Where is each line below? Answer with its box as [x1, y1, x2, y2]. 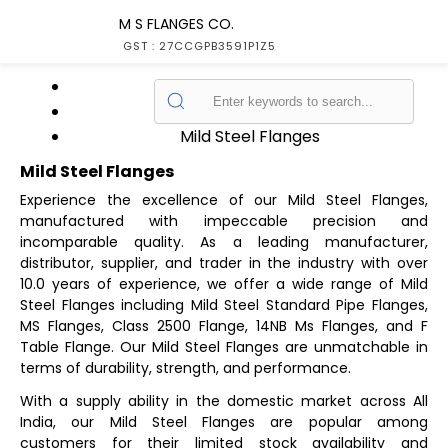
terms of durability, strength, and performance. [20, 358, 351, 378]
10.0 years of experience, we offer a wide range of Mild [20, 274, 428, 294]
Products [214, 100, 286, 123]
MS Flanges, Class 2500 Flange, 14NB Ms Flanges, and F [20, 316, 428, 336]
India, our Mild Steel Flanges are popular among [20, 412, 428, 432]
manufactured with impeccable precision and [20, 211, 428, 231]
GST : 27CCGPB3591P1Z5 [123, 38, 276, 54]
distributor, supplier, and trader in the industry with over [20, 253, 428, 273]
